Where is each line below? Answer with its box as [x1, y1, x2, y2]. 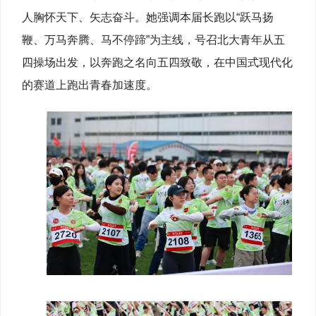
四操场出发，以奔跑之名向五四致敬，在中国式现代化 [22, 56, 293, 69]
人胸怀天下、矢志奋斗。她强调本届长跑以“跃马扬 [22, 11, 274, 24]
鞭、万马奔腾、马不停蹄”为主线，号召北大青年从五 [22, 34, 285, 47]
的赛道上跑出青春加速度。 [22, 79, 157, 92]
